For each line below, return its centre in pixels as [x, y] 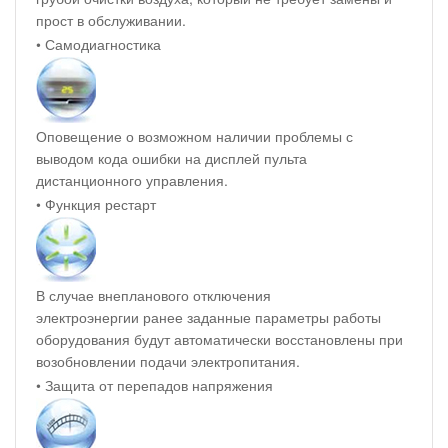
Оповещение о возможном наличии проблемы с [194, 135]
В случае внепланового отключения [153, 294]
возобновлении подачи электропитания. [168, 360]
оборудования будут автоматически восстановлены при [219, 338]
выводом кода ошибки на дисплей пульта [171, 157]
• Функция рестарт [96, 203]
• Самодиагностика [98, 43]
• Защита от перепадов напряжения [154, 384]
